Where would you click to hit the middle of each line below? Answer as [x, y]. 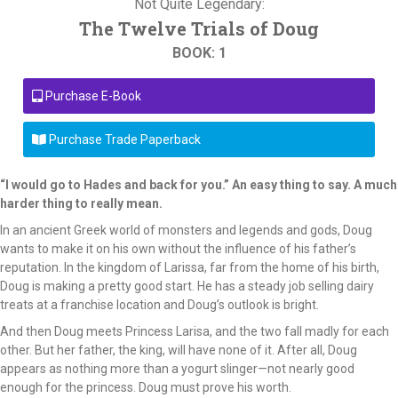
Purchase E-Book [92, 96]
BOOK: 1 [199, 53]
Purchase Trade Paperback [123, 140]
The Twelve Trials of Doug [199, 29]
